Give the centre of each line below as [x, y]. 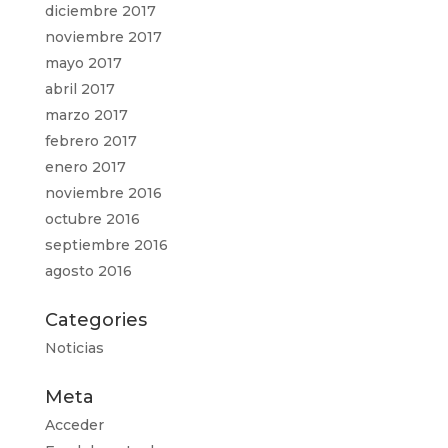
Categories [95, 320]
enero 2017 [85, 167]
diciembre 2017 [100, 11]
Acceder [74, 425]
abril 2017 [79, 89]
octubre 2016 [92, 219]
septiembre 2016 [106, 245]
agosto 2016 [88, 271]
